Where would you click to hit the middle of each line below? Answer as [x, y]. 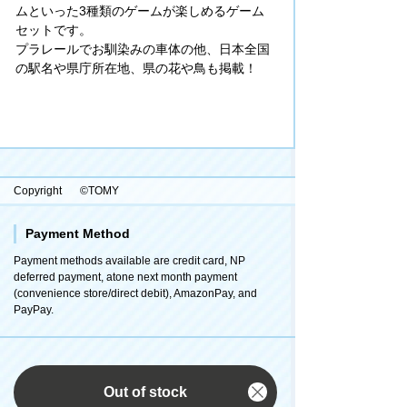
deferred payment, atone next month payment [125, 277]
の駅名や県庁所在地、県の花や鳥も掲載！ [136, 68]
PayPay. [34, 309]
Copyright [38, 190]
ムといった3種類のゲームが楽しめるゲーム [140, 10]
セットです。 [54, 30]
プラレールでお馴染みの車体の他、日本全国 [143, 49]
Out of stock [145, 392]
